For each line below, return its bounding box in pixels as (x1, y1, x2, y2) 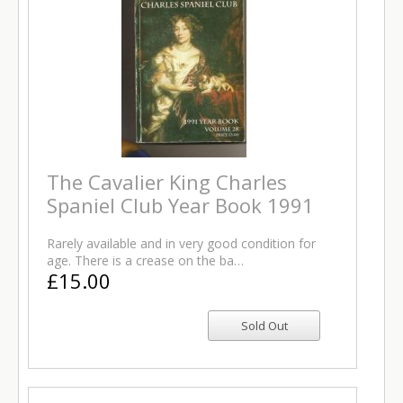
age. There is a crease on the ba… (47, 252, 244, 269)
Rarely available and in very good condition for (47, 235, 316, 252)
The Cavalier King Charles (47, 168, 287, 195)
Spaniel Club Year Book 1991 (47, 192, 314, 219)
